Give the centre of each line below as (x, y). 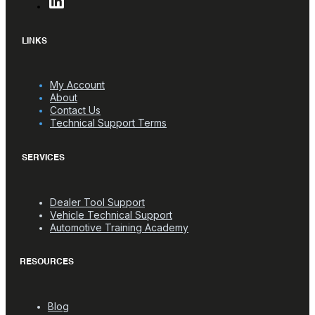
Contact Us (75, 110)
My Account (77, 85)
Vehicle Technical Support (111, 214)
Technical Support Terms (108, 123)
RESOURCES (47, 262)
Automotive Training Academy (119, 227)
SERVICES (43, 157)
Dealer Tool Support (97, 202)
